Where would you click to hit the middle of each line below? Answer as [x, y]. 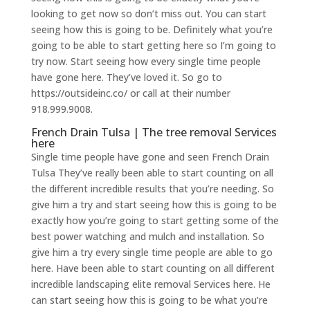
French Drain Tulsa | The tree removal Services [154, 132]
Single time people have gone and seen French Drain [150, 156]
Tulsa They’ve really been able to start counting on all [152, 172]
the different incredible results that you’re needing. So [152, 188]
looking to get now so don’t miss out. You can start [148, 13]
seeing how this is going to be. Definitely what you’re [152, 29]
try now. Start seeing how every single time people [146, 61]
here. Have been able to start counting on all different [153, 268]
